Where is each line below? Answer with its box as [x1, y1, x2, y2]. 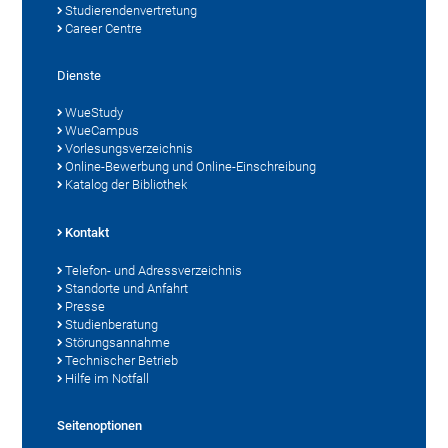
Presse [65, 299, 106, 315]
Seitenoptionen [57, 418, 143, 434]
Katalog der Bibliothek [65, 177, 188, 193]
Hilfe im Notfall [65, 371, 150, 387]
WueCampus [65, 123, 140, 139]
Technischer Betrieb [65, 353, 179, 369]
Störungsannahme [65, 335, 171, 351]
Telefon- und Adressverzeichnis [65, 263, 243, 279]
